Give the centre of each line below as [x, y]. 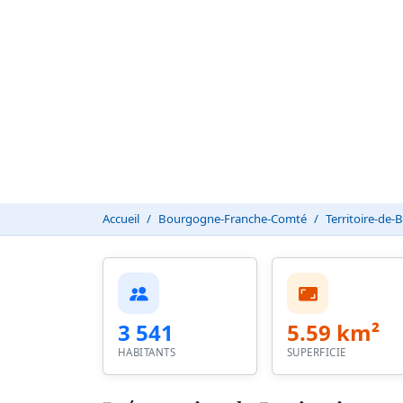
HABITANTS [147, 353]
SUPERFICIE [317, 353]
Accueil [121, 219]
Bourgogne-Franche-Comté [233, 219]
